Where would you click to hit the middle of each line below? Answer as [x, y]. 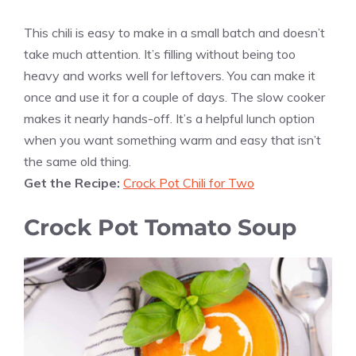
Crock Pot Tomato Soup [160, 228]
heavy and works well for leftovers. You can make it [170, 76]
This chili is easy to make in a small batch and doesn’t [174, 33]
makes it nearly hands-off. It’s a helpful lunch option [169, 119]
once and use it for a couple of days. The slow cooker [174, 97]
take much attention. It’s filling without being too [160, 54]
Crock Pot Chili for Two [189, 183]
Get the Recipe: [74, 183]
